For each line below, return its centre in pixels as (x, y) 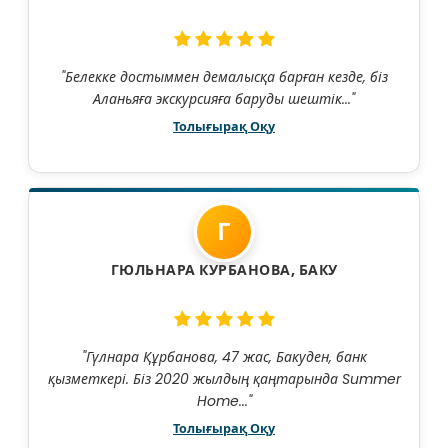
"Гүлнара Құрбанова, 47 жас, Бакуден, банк (224, 357)
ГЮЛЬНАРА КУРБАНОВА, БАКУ (224, 270)
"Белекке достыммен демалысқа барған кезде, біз (224, 77)
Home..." (224, 401)
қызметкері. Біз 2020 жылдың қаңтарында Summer (224, 379)
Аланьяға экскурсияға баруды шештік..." (224, 99)
